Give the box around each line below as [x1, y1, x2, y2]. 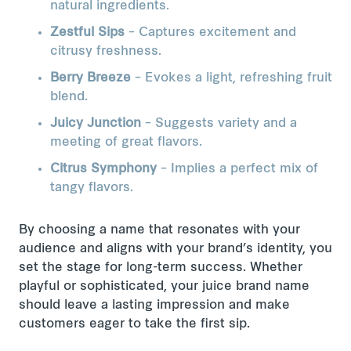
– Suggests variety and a [141, 118, 297, 130]
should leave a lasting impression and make [19, 299, 290, 312]
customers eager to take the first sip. [19, 318, 250, 331]
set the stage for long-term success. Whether [19, 262, 302, 274]
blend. [50, 91, 88, 103]
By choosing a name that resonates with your [19, 224, 300, 237]
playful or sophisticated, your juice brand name [19, 280, 309, 293]
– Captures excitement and [125, 27, 296, 39]
